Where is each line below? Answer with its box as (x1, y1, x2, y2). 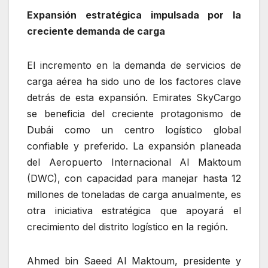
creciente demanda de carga (27, 25, 165, 37)
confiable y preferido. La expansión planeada (27, 139, 241, 152)
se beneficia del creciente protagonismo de (27, 107, 241, 120)
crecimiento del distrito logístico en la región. (27, 220, 228, 233)
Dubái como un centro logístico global (27, 123, 241, 136)
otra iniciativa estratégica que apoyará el (27, 204, 241, 217)
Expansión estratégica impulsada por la (27, 8, 241, 21)
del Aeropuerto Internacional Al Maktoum (27, 156, 241, 168)
